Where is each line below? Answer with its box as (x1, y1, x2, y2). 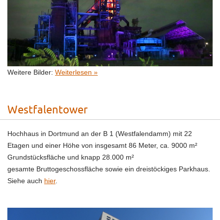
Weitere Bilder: (7, 68, 55, 76)
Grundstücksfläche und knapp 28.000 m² (7, 153, 134, 161)
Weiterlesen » (55, 68, 98, 76)
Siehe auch (7, 176, 44, 185)
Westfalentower (7, 104, 88, 116)
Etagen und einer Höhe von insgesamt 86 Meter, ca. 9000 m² (7, 141, 197, 149)
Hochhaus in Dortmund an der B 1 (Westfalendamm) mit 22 (7, 129, 192, 137)
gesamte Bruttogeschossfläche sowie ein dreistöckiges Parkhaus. (7, 165, 210, 173)
